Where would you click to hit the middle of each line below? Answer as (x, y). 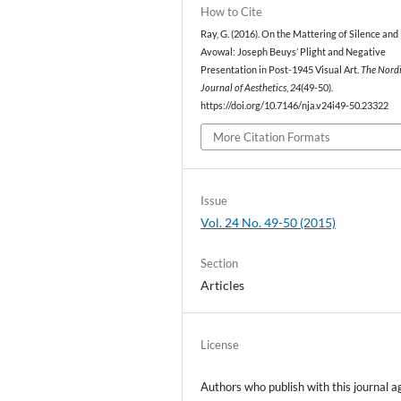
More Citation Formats (272, 137)
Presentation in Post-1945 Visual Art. (281, 69)
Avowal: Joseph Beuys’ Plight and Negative (294, 51)
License (220, 345)
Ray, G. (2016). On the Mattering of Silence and (300, 34)
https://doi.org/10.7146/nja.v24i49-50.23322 (295, 105)
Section (220, 264)
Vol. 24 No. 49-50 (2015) (269, 223)
